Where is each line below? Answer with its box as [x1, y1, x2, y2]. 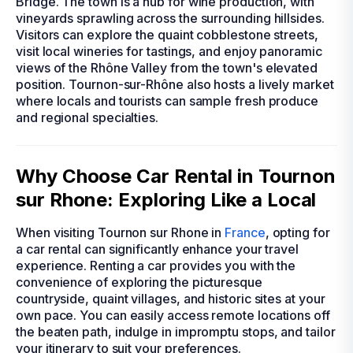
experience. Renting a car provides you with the [16, 258, 296, 273]
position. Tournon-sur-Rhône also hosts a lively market [16, 76, 334, 92]
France [225, 225, 266, 240]
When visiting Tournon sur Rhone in [16, 225, 225, 240]
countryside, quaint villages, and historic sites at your [16, 291, 325, 307]
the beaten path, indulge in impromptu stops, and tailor [16, 324, 336, 340]
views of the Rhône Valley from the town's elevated [16, 60, 318, 76]
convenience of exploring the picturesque [16, 274, 262, 290]
